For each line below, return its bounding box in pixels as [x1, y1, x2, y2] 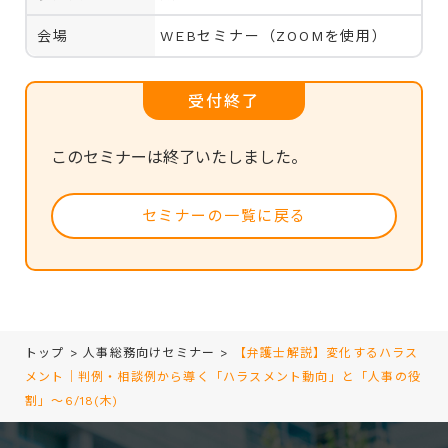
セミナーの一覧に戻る [141, 206, 307, 225]
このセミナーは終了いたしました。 [51, 147, 307, 167]
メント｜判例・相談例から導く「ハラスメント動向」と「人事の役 [25, 369, 422, 384]
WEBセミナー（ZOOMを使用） [160, 27, 388, 44]
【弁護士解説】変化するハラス [233, 345, 419, 360]
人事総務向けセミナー [83, 345, 216, 360]
